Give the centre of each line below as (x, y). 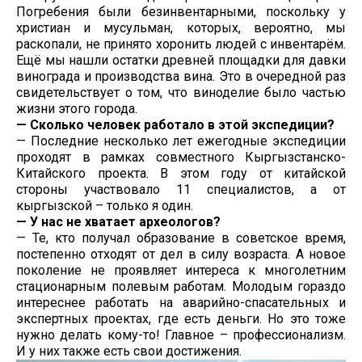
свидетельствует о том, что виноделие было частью (181, 93)
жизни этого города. (77, 109)
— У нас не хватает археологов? (118, 222)
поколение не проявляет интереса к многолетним (181, 271)
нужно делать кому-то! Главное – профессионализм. (181, 335)
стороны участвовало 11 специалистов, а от (181, 190)
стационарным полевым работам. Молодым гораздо (181, 287)
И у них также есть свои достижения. (129, 351)
